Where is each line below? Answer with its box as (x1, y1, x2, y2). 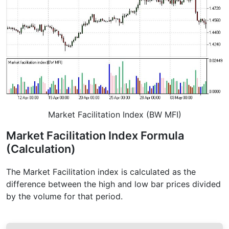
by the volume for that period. (6, 191, 123, 201)
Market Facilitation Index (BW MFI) (48, 109, 181, 120)
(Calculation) (6, 142, 76, 155)
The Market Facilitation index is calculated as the (6, 166, 196, 177)
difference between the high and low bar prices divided (6, 178, 221, 189)
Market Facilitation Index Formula (6, 128, 184, 142)
